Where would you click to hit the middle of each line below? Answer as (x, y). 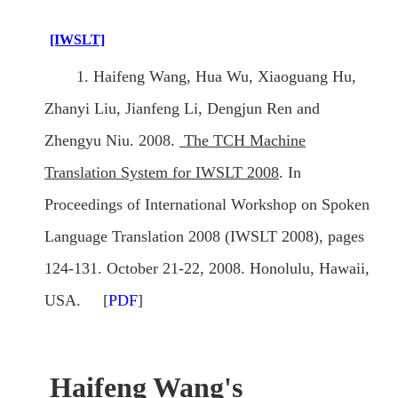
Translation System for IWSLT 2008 (162, 173)
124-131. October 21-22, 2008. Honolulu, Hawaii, (207, 269)
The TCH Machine (243, 141)
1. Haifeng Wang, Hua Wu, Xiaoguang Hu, (216, 77)
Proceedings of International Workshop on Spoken (207, 205)
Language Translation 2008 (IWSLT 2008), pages (204, 237)
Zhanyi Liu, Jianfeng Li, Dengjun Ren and (182, 109)
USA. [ (76, 301)
